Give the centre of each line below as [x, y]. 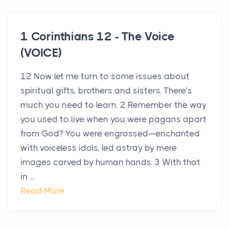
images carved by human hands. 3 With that [110, 162]
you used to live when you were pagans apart [113, 119]
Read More [42, 191]
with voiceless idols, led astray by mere [99, 148]
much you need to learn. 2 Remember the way [113, 105]
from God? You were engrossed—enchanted [110, 134]
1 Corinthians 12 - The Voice [98, 37]
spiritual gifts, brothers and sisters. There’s [106, 91]
